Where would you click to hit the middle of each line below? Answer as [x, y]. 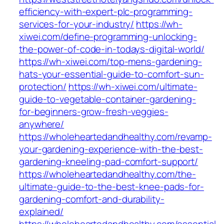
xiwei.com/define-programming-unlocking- [108, 37]
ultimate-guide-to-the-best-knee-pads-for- [111, 187]
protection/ [43, 87]
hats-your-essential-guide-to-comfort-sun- [111, 74]
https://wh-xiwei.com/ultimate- [133, 87]
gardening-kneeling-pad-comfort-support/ [109, 162]
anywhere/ [42, 124]
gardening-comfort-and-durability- [92, 199]
